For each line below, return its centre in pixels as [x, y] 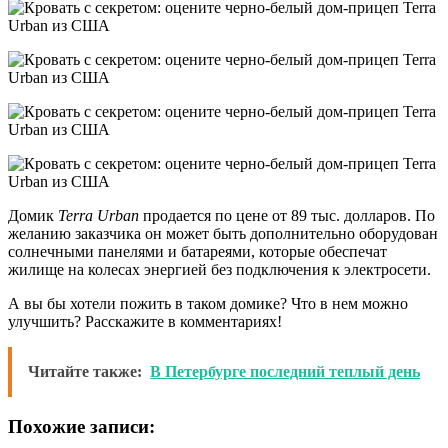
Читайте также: [85, 371]
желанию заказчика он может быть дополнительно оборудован [223, 233]
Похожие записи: [81, 426]
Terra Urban [98, 215]
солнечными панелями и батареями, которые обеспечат [197, 251]
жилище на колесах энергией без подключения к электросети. [219, 269]
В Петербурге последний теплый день [285, 371]
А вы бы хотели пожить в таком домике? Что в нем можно [208, 303]
